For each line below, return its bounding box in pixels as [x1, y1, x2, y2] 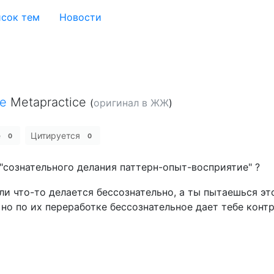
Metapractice [7, 95, 90, 109]
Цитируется [31, 130, 83, 141]
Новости [59, 11, 102, 23]
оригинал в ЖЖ [94, 97, 169, 109]
